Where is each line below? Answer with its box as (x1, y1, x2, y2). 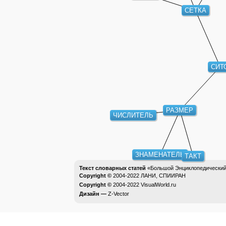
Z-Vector (108, 191, 129, 197)
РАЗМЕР (165, 106, 193, 115)
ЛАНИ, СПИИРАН (141, 173, 186, 179)
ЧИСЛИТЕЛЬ (112, 111, 153, 119)
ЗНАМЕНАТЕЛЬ (135, 151, 185, 159)
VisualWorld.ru (141, 182, 176, 188)
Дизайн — (79, 191, 108, 197)
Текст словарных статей (79, 165, 146, 171)
